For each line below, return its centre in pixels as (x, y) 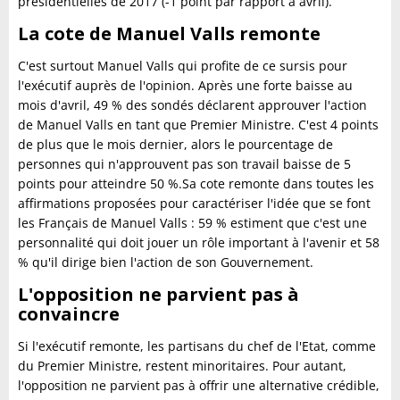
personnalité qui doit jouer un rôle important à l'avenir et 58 (199, 242)
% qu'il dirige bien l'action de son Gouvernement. (166, 262)
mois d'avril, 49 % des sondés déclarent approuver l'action (192, 105)
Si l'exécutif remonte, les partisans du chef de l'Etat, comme (197, 346)
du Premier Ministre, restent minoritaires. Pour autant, (182, 366)
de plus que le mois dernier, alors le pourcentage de (175, 144)
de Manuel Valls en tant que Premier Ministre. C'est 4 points (198, 125)
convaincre (69, 314)
